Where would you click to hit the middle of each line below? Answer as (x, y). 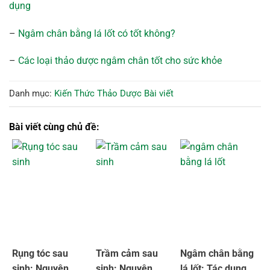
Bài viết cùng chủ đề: (54, 127)
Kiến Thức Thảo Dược (98, 93)
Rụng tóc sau (40, 253)
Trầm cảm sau (127, 253)
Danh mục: (30, 93)
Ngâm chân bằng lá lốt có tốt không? (97, 33)
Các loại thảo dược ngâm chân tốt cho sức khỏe (120, 61)
